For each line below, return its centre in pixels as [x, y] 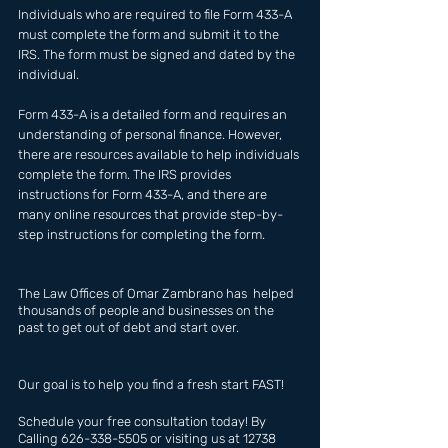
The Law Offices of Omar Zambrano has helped [157, 294]
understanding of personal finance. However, [151, 135]
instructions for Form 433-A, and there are [144, 195]
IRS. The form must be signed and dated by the [158, 55]
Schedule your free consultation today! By [143, 422]
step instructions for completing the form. [141, 235]
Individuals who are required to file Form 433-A [156, 15]
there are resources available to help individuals [160, 155]
